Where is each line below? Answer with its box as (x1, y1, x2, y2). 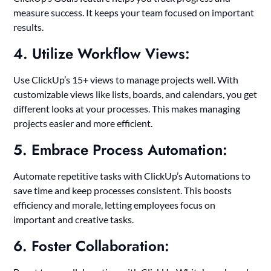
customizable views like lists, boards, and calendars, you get (13, 88, 258, 100)
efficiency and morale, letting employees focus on (13, 198, 216, 211)
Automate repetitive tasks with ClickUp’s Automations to (13, 169, 251, 181)
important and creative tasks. (13, 213, 134, 225)
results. (13, 21, 44, 33)
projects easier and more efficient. (13, 117, 153, 129)
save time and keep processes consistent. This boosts (13, 184, 232, 196)
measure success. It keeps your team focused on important (13, 6, 255, 18)
